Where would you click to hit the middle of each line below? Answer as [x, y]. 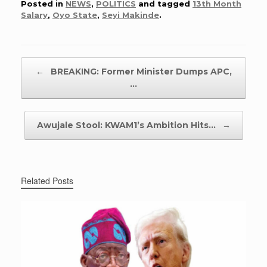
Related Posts [47, 180]
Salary [34, 15]
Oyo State [75, 15]
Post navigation [50, 63]
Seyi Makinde [131, 15]
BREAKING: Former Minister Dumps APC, [140, 71]
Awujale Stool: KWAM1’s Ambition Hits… [127, 125]
